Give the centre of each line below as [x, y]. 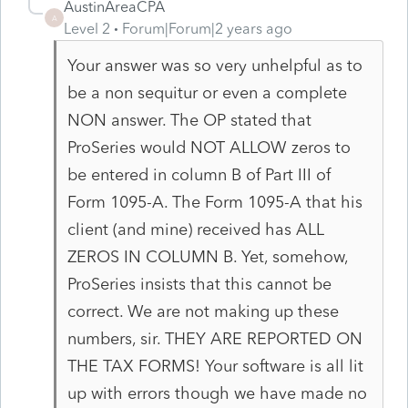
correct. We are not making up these [203, 311]
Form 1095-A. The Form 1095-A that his [214, 202]
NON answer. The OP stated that [189, 120]
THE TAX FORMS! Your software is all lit [215, 366]
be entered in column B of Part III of [199, 174]
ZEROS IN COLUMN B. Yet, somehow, [207, 256]
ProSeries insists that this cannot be [199, 284]
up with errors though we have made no [217, 393]
